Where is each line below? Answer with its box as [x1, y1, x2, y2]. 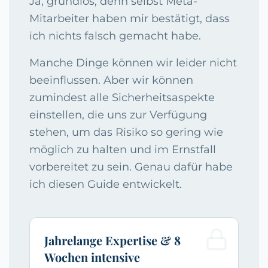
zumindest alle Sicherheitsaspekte [29, 91, 215, 105]
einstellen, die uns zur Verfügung [29, 108, 207, 122]
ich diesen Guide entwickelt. [29, 178, 182, 191]
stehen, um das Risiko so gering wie [29, 126, 223, 139]
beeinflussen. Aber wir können [29, 74, 193, 87]
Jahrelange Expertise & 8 [44, 232, 181, 249]
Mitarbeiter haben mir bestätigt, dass [29, 12, 230, 26]
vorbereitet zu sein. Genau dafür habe [29, 160, 233, 174]
